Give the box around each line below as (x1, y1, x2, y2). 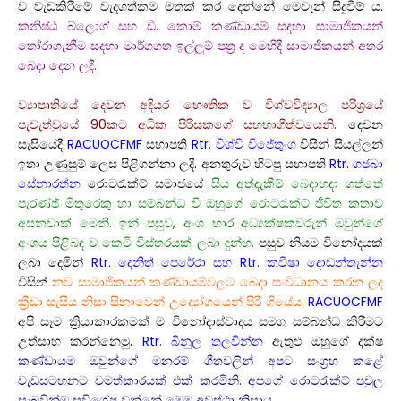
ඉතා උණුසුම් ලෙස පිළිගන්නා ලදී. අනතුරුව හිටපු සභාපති (18, 155, 329, 173)
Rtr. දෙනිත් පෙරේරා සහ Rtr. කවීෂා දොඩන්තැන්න (90, 253, 383, 271)
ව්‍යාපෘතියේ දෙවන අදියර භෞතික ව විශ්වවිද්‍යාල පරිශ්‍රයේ (18, 96, 383, 114)
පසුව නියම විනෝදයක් (253, 234, 384, 252)
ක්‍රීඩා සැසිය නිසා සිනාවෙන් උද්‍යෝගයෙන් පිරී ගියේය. (18, 293, 304, 311)
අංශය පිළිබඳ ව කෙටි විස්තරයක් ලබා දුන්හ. (18, 234, 254, 252)
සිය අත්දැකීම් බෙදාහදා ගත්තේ (210, 175, 383, 192)
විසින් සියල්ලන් (295, 135, 384, 153)
